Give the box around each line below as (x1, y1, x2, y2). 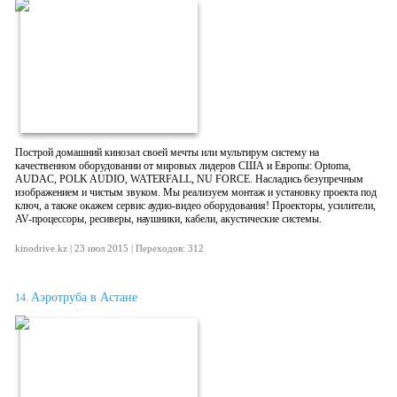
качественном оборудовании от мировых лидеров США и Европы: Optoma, (15, 160, 351, 172)
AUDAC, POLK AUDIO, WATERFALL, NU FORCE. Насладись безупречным (15, 173, 363, 185)
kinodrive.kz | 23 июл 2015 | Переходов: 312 (15, 243, 204, 253)
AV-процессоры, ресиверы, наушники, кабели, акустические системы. (15, 213, 322, 225)
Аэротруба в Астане (31, 291, 137, 304)
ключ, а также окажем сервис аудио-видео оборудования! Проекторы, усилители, (15, 199, 376, 212)
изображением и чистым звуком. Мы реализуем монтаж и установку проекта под (15, 186, 377, 198)
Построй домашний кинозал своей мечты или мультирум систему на (15, 146, 319, 159)
